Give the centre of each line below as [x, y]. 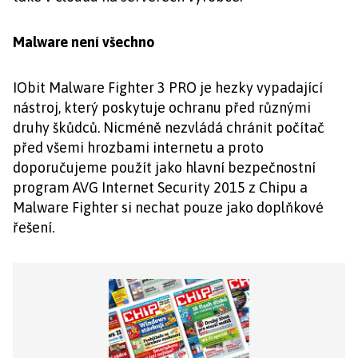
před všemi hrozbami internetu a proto [138, 147]
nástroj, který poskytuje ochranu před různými [162, 107]
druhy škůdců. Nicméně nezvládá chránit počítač [169, 127]
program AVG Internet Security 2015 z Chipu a [160, 187]
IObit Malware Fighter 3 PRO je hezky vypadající [168, 88]
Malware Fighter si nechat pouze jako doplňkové [168, 207]
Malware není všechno [84, 42]
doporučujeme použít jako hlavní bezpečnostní [164, 167]
